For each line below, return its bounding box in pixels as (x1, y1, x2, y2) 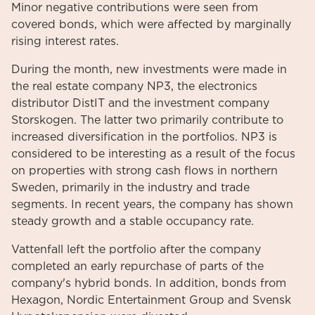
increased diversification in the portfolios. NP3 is (11, 131, 277, 143)
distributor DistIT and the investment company (11, 98, 269, 109)
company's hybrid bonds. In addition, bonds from (11, 278, 286, 289)
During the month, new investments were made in (11, 64, 287, 75)
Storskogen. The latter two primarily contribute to (11, 115, 283, 126)
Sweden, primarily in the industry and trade (11, 182, 250, 193)
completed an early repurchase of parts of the (11, 261, 264, 272)
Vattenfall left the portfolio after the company (11, 244, 261, 255)
